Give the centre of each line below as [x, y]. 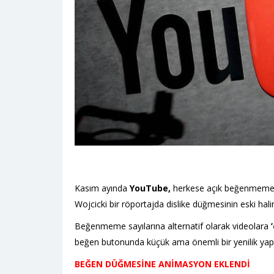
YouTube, [150, 188]
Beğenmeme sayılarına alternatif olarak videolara [172, 226]
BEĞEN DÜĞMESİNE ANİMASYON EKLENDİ [162, 264]
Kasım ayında [102, 188]
